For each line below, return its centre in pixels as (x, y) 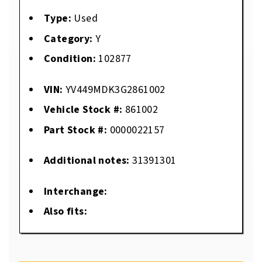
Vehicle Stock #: (83, 110)
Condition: (70, 59)
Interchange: (76, 191)
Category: (68, 39)
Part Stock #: (76, 130)
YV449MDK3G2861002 (116, 89)
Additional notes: (87, 161)
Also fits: (65, 212)
